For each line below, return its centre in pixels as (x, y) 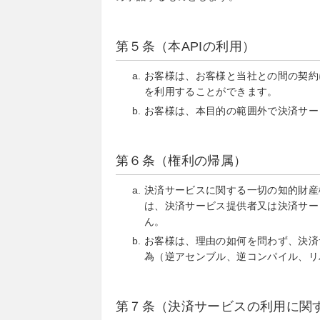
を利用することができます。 (211, 91)
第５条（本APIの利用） (186, 46)
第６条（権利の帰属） (181, 161)
